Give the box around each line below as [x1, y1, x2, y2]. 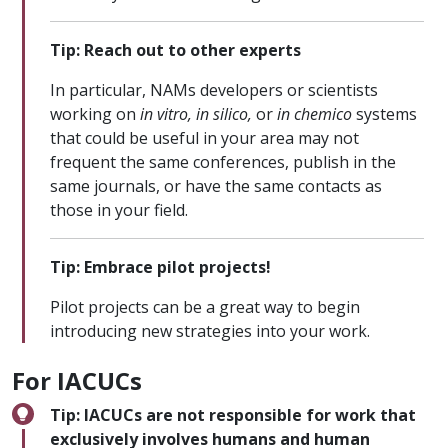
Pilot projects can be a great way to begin [50, 296, 360, 319]
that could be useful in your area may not [50, 127, 359, 150]
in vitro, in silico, [140, 103, 252, 126]
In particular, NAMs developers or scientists [50, 79, 378, 102]
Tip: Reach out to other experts [50, 39, 301, 62]
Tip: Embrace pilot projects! [50, 256, 275, 279]
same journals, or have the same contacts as [50, 175, 382, 198]
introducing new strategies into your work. [50, 320, 370, 343]
